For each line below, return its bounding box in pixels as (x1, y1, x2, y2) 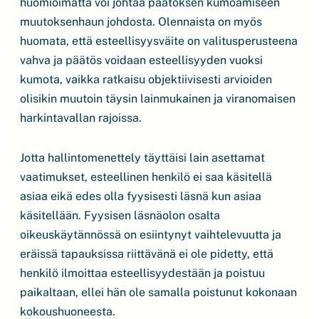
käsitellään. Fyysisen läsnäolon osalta (20, 209, 220, 222)
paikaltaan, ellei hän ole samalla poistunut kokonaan (20, 286, 297, 299)
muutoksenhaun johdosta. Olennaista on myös (20, 15, 262, 28)
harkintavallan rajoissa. (20, 111, 142, 125)
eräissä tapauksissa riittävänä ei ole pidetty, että (20, 247, 273, 261)
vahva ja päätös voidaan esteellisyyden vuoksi (20, 53, 263, 67)
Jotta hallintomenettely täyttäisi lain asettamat (20, 151, 265, 164)
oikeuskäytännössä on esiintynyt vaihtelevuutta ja (20, 228, 281, 241)
